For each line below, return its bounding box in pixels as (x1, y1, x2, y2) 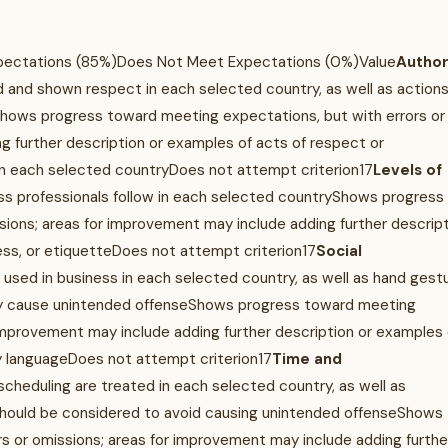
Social (316, 241, 362, 261)
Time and (272, 349, 342, 369)
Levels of (373, 160, 442, 180)
